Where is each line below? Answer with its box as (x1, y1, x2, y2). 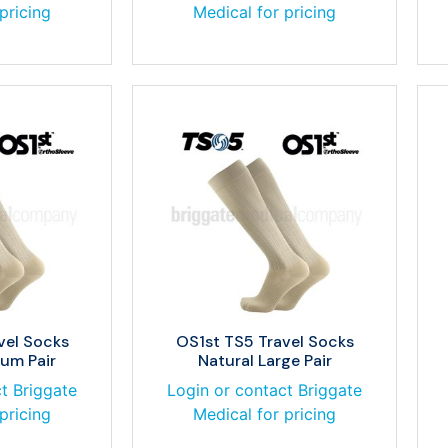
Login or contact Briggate (167, 380, 362, 400)
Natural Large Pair (197, 350, 332, 371)
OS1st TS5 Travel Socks (175, 331, 354, 352)
